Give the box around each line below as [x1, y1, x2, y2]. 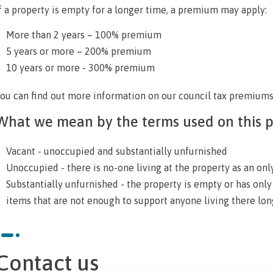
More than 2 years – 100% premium [5, 29, 161, 40]
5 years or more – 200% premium [5, 45, 151, 57]
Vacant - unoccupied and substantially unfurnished [5, 145, 227, 157]
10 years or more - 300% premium [5, 62, 157, 73]
